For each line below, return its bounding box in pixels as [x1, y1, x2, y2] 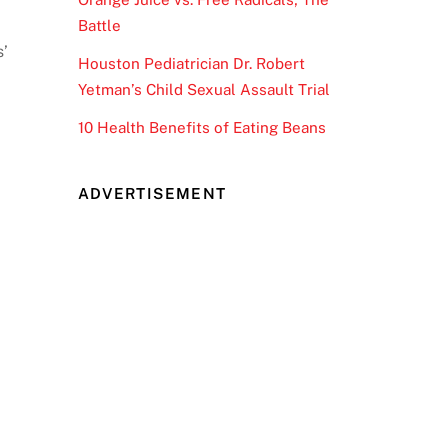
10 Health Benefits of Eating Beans [77, 119, 326, 137]
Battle [77, 17, 121, 35]
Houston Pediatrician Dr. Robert [77, 55, 305, 73]
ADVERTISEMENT [77, 184, 227, 202]
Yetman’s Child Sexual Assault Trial [77, 81, 330, 99]
